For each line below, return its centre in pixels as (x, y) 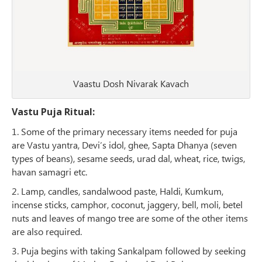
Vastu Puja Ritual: (53, 112)
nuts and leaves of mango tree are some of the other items (130, 218)
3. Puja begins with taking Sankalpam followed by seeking (129, 251)
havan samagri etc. (49, 172)
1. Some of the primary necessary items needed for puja (125, 132)
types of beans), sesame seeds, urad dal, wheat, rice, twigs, (128, 158)
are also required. (47, 232)
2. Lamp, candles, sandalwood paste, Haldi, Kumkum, (118, 191)
